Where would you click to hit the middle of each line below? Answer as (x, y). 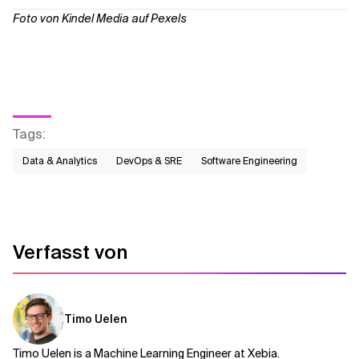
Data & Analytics (60, 161)
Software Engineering (249, 161)
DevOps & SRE (149, 161)
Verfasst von (70, 252)
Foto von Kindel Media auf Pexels (100, 19)
